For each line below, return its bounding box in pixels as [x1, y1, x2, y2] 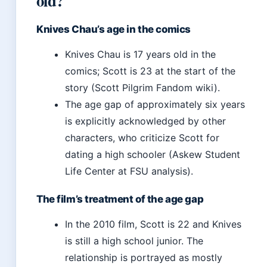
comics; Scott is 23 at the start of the [65, 65, 235, 77]
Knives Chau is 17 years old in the [65, 48, 216, 61]
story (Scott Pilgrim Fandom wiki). [65, 82, 220, 94]
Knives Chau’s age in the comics [36, 23, 191, 36]
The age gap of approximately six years [65, 98, 245, 111]
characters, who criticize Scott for [65, 132, 219, 144]
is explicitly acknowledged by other [65, 115, 226, 128]
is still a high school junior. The [65, 235, 203, 247]
